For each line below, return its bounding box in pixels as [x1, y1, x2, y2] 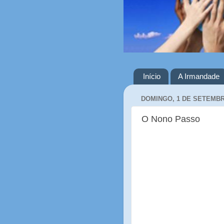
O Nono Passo [141, 113, 200, 124]
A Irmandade [177, 72, 219, 81]
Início [142, 72, 160, 81]
